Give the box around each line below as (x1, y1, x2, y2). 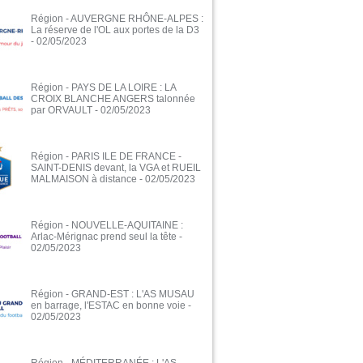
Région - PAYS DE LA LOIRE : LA (31, 82, 176, 94)
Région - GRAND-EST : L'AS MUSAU (31, 288, 194, 301)
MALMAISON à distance (31, 173, 137, 186)
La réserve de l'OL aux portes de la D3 (31, 24, 199, 36)
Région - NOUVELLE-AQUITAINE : (31, 220, 183, 232)
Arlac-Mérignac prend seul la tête (31, 231, 177, 243)
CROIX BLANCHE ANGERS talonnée (31, 93, 195, 105)
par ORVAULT (31, 105, 92, 117)
